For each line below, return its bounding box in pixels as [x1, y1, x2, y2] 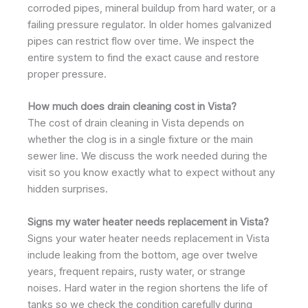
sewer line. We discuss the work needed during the [27, 150, 267, 163]
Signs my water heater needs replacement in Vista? [27, 215, 269, 228]
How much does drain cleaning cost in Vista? [27, 100, 236, 113]
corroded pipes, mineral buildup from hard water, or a [27, 2, 276, 15]
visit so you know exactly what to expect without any [27, 166, 275, 179]
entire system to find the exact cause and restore [27, 52, 259, 65]
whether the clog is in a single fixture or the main [27, 133, 253, 146]
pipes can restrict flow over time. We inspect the [27, 35, 254, 48]
